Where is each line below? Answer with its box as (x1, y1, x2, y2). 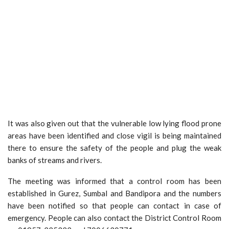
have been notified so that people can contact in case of (8, 200, 221, 210)
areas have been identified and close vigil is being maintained (8, 130, 221, 140)
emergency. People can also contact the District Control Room (8, 213, 221, 222)
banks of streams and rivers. (8, 155, 102, 165)
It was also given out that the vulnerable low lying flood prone (8, 118, 221, 128)
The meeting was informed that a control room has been (8, 176, 221, 186)
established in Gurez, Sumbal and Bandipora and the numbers (8, 188, 221, 198)
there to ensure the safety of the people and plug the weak (8, 143, 221, 152)
